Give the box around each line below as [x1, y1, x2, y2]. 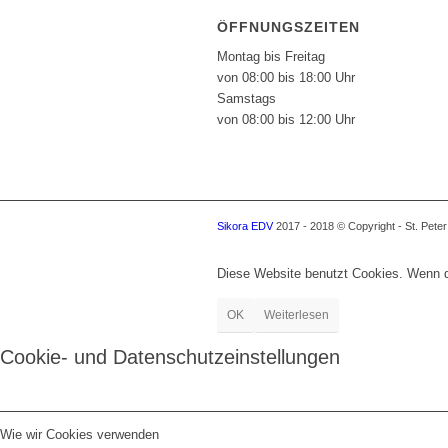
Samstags [217, 90, 276, 106]
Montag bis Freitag [217, 48, 325, 64]
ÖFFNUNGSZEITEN [217, 18, 360, 35]
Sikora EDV [217, 219, 273, 232]
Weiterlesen [264, 307, 329, 322]
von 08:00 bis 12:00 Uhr [217, 111, 355, 127]
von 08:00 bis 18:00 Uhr [217, 69, 355, 85]
